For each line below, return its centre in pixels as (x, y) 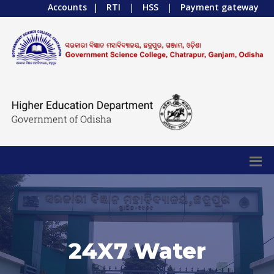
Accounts (67, 7)
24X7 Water (137, 251)
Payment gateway (220, 7)
